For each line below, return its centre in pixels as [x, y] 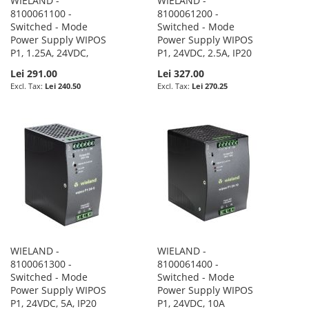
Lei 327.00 [181, 73]
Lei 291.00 [34, 73]
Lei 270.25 [210, 86]
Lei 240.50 [63, 86]
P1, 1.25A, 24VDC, [49, 52]
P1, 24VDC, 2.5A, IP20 [205, 52]
